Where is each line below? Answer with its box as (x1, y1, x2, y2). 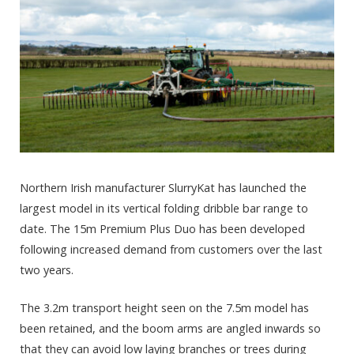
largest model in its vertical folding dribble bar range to (20, 200, 308, 216)
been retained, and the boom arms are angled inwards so (20, 321, 321, 337)
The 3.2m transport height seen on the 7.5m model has (20, 300, 309, 316)
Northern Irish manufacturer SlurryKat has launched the (20, 179, 307, 195)
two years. (20, 262, 73, 277)
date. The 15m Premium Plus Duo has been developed (20, 220, 305, 236)
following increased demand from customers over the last (20, 241, 322, 257)
